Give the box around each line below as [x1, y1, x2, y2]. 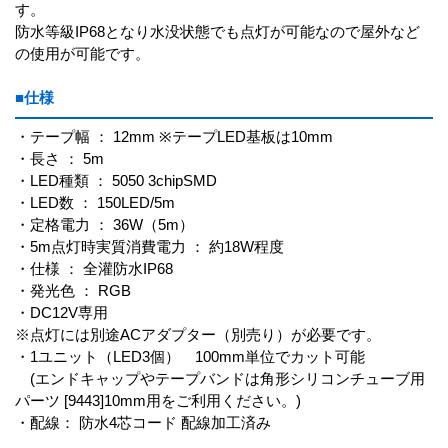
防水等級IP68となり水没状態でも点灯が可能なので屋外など [15, 23, 420, 40]
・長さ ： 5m [15, 150, 104, 167]
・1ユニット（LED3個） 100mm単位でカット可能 [15, 348, 365, 365]
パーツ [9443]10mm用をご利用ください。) [15, 392, 301, 409]
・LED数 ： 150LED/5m [15, 194, 175, 211]
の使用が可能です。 [15, 45, 150, 62]
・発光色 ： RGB [15, 282, 131, 299]
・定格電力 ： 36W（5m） [15, 216, 194, 233]
